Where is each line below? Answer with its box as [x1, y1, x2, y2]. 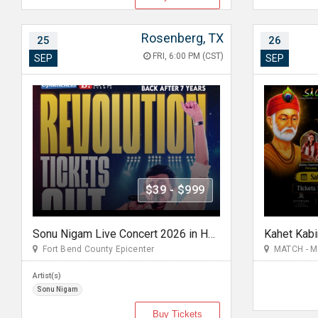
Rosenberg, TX [141, 31, 224, 45]
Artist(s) [33, 271, 61, 280]
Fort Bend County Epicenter [38, 244, 155, 254]
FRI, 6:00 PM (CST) [150, 51, 224, 61]
